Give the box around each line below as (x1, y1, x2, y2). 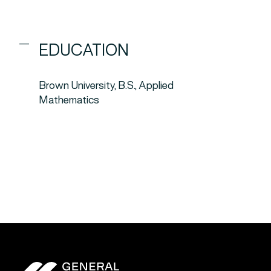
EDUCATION (39, 40, 129, 61)
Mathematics (39, 93, 99, 107)
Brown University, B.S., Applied (39, 79, 174, 93)
